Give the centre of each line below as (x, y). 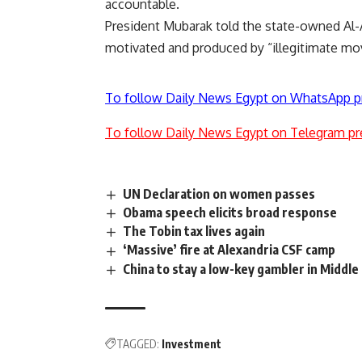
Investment (192, 343)
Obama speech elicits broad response (230, 213)
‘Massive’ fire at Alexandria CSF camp (229, 250)
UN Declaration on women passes (219, 194)
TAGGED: (138, 343)
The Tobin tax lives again (194, 232)
